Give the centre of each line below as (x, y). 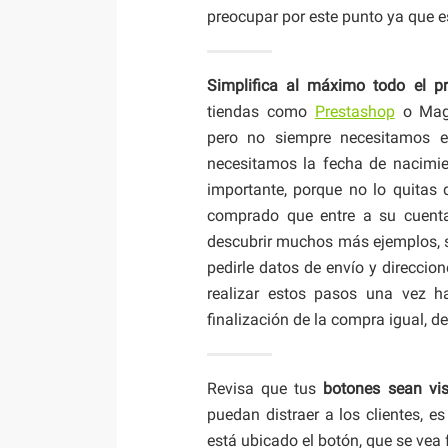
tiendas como (261, 111)
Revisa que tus (265, 388)
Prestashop (354, 111)
